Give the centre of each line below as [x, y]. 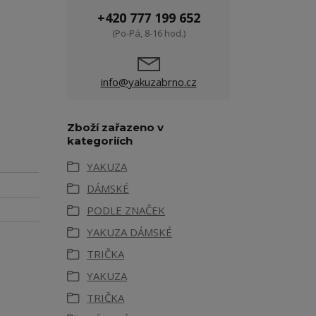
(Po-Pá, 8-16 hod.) [148, 34]
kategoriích [100, 141]
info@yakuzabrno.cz [148, 82]
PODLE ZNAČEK [126, 211]
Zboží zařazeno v [115, 128]
